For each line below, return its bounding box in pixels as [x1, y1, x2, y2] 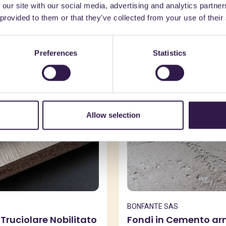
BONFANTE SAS [127, 202, 178, 210]
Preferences [34, 48, 78, 58]
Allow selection [86, 110, 140, 120]
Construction [131, 62, 172, 70]
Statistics [153, 48, 186, 58]
